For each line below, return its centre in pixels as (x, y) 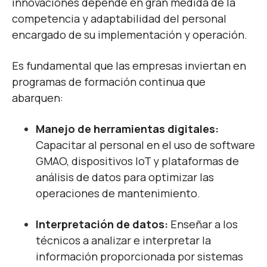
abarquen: (38, 97)
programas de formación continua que (109, 81)
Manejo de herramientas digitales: (127, 128)
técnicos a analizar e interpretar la (123, 240)
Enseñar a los (203, 224)
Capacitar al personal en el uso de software (145, 145)
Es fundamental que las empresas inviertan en (129, 65)
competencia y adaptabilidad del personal (119, 18)
